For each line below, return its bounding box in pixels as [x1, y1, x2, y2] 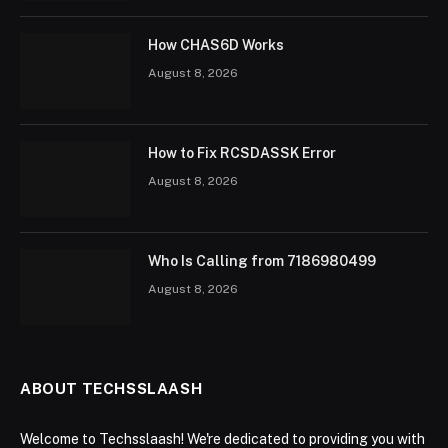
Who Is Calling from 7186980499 [148, 252, 376, 269]
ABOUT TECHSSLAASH [20, 379, 203, 397]
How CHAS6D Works [148, 36, 284, 53]
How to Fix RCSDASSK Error [148, 144, 336, 161]
